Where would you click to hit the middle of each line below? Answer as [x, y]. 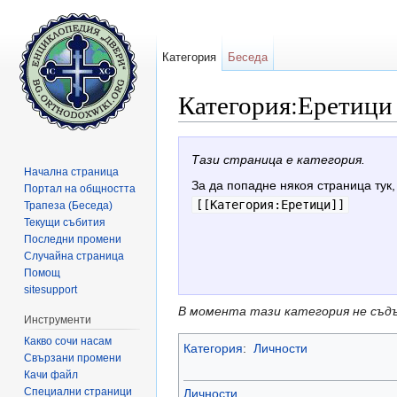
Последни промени [73, 239]
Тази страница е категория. [278, 160]
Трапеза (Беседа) [69, 205]
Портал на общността [80, 188]
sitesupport [51, 289]
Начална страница [72, 171]
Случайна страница [74, 256]
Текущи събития [65, 222]
